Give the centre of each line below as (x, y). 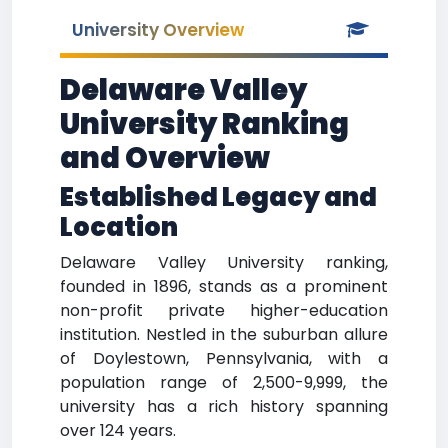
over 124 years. (118, 430)
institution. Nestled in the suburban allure (224, 334)
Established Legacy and (218, 197)
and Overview (165, 158)
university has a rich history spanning (224, 406)
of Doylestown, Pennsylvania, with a (224, 358)
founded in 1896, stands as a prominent (224, 286)
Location (119, 227)
